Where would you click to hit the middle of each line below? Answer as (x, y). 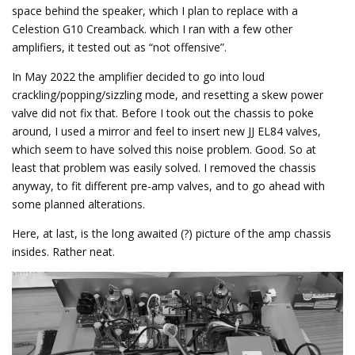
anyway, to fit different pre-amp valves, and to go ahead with (168, 185)
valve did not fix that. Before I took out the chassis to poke (163, 113)
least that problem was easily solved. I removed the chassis (164, 167)
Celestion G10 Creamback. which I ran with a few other (152, 29)
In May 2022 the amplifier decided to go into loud (138, 76)
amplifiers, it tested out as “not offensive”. (119, 47)
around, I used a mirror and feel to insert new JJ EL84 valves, (166, 131)
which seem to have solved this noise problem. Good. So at (164, 149)
